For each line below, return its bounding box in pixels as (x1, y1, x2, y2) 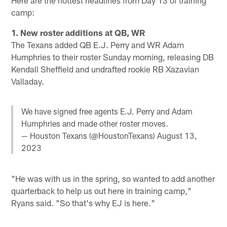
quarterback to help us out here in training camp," (11, 185, 192, 196)
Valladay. (11, 75, 45, 86)
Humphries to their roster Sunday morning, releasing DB (11, 51, 214, 62)
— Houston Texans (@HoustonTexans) (21, 130, 158, 140)
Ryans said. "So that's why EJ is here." (11, 198, 156, 208)
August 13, (157, 130, 198, 140)
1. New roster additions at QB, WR (11, 27, 145, 37)
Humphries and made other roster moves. (21, 118, 169, 128)
